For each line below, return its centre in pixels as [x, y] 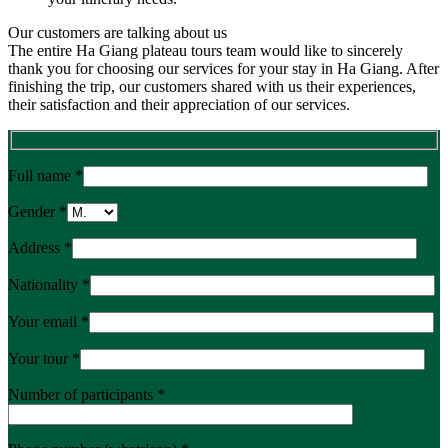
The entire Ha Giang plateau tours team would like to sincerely [205, 50]
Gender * [37, 211]
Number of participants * [86, 394]
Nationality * [49, 284]
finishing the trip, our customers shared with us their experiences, [212, 86]
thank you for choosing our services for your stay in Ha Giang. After [223, 68]
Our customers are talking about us [117, 32]
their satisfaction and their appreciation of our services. [179, 104]
